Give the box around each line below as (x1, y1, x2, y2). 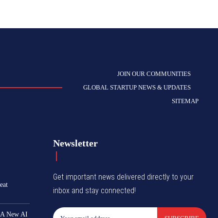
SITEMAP (172, 97, 199, 105)
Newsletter (53, 138, 98, 149)
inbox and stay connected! (53, 186, 136, 196)
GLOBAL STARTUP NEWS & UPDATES (83, 84, 191, 91)
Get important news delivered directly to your (53, 172, 194, 182)
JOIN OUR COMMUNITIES (117, 70, 191, 78)
